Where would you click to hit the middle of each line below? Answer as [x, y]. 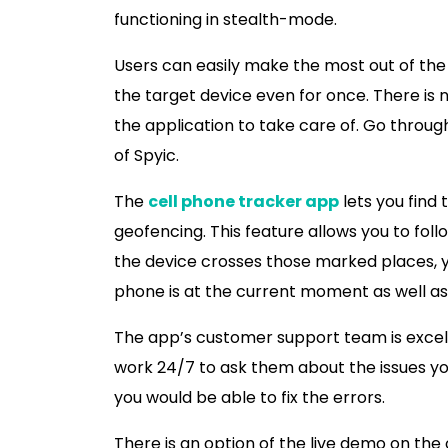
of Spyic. [146, 155]
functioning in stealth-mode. [227, 19]
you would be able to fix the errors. [249, 397]
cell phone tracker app [243, 201]
